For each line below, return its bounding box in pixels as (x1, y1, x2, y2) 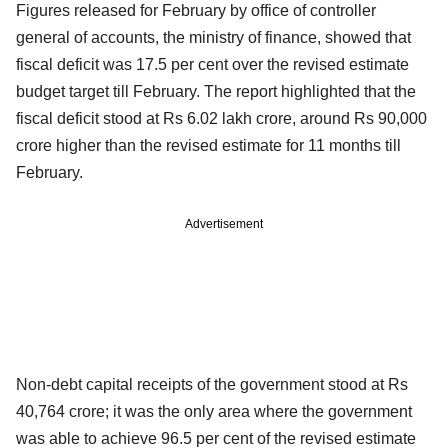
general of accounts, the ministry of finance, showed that (16, 28, 411, 46)
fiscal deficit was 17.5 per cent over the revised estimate (16, 55, 409, 73)
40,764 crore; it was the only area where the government (16, 402, 412, 420)
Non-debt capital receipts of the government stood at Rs (16, 375, 408, 393)
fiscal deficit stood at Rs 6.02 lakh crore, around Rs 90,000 (16, 109, 427, 127)
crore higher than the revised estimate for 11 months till (16, 136, 401, 154)
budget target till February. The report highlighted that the (16, 82, 416, 100)
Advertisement (185, 216, 263, 231)
